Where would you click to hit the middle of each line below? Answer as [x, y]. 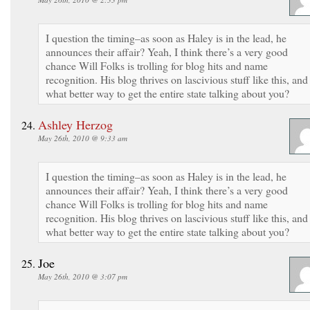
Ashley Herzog [75, 124]
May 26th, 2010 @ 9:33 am [83, 138]
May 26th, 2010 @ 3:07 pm [83, 276]
